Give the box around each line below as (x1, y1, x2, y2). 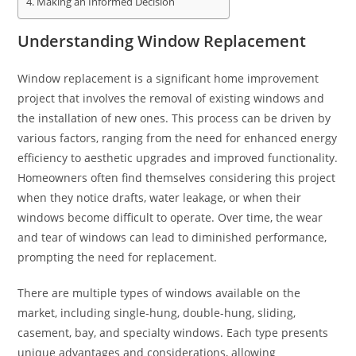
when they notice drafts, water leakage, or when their (17, 189, 302, 205)
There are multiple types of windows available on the (17, 284, 301, 300)
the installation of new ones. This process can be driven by (17, 110, 331, 126)
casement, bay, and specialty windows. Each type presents (17, 324, 329, 340)
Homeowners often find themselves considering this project (17, 169, 336, 185)
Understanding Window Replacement (17, 29, 307, 52)
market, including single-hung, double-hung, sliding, (17, 304, 296, 320)
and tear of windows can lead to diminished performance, (17, 229, 327, 245)
